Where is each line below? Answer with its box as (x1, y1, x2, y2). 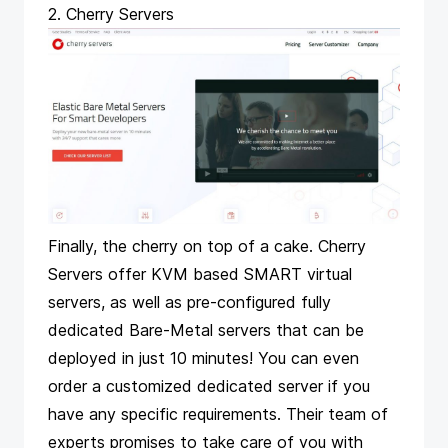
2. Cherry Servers (48, 4, 174, 25)
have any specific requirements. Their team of (48, 404, 388, 425)
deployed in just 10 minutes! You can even (48, 348, 359, 369)
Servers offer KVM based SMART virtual (48, 264, 352, 285)
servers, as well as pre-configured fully (48, 292, 331, 313)
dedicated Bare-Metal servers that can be (48, 320, 364, 341)
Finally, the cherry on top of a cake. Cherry (48, 236, 366, 257)
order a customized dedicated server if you (48, 376, 370, 397)
